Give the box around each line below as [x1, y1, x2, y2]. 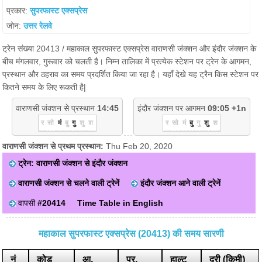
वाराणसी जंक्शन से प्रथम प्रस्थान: [2, 142, 106, 151]
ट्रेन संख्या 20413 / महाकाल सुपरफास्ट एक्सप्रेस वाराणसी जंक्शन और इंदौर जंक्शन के [2, 44, 257, 53]
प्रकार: [6, 6, 30, 15]
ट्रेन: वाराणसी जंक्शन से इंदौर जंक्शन [18, 158, 128, 168]
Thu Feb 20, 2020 [106, 142, 173, 151]
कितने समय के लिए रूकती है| [2, 82, 87, 92]
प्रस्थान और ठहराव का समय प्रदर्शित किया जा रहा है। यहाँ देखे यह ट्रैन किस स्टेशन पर [2, 70, 259, 79]
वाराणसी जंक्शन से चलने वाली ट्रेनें [18, 178, 120, 188]
